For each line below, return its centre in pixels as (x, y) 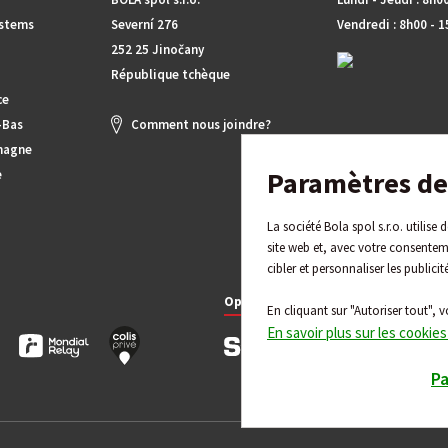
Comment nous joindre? (201, 124)
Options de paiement (291, 301)
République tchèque (170, 74)
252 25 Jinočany (157, 49)
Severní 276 (144, 24)
